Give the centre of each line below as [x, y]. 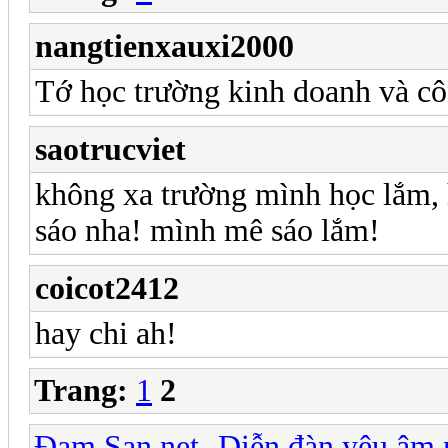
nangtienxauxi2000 [164, 46]
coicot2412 [107, 288]
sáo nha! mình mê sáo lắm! [207, 230]
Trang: [81, 390]
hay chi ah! [106, 333]
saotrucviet [110, 149]
